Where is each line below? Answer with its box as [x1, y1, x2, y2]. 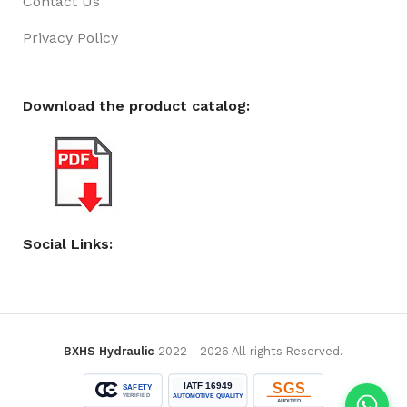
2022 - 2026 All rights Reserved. [158, 344, 343, 359]
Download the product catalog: [23, 97, 250, 115]
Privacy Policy [23, 29, 118, 47]
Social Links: [23, 235, 113, 253]
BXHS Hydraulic [64, 344, 154, 359]
